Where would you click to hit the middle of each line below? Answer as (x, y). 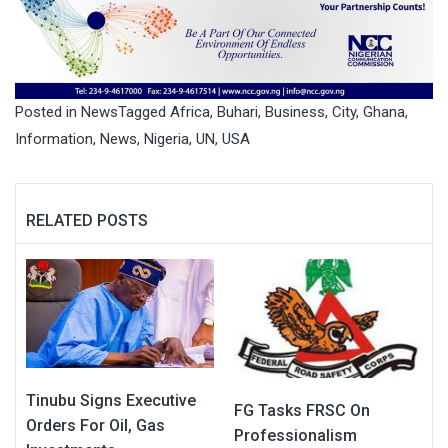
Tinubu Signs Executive (111, 401)
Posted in (48, 112)
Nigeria (166, 139)
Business (295, 112)
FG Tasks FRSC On (302, 411)
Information (54, 139)
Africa (190, 112)
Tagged (144, 112)
